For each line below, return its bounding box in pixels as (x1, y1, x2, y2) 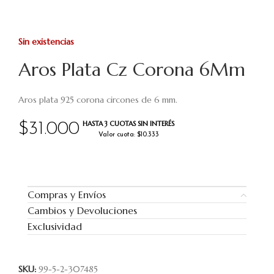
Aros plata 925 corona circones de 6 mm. (18, 94, 177, 105)
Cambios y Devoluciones (28, 204, 137, 217)
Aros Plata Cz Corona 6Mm (18, 58, 245, 81)
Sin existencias (18, 36, 74, 47)
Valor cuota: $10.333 (98, 131, 159, 138)
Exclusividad (28, 220, 82, 232)
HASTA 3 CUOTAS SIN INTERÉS (83, 119, 174, 128)
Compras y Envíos (28, 188, 106, 201)
